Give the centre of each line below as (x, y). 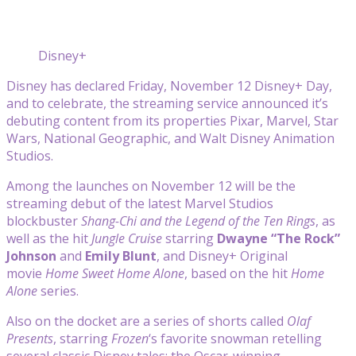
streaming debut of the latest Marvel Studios (140, 203)
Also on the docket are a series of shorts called (147, 321)
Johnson (31, 255)
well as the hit (47, 238)
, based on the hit (238, 273)
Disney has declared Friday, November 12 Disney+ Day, (169, 85)
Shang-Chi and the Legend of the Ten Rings (198, 221)
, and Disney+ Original (222, 255)
